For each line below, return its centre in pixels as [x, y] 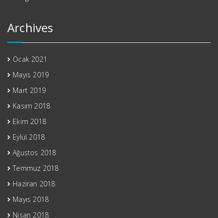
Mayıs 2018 [31, 199]
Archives [30, 27]
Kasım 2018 [32, 106]
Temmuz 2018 [36, 168]
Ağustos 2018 [35, 152]
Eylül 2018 [29, 137]
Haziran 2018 [34, 183]
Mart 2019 [29, 90]
